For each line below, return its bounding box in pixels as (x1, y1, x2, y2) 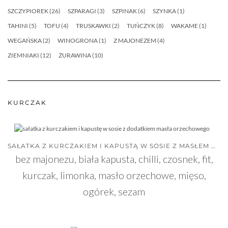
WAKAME (171, 22, 198, 30)
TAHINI (8, 22, 28, 30)
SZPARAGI (68, 7, 96, 15)
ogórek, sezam (83, 185, 145, 198)
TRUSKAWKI (76, 22, 111, 30)
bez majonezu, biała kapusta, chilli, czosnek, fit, (15, 153, 213, 165)
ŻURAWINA (59, 51, 91, 60)
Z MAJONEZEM (113, 37, 156, 45)
